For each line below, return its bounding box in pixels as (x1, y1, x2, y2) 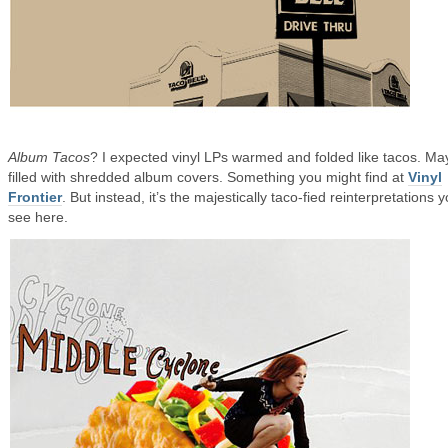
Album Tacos (8, 149, 90, 165)
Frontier (8, 189, 62, 205)
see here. (8, 209, 68, 225)
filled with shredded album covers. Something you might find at (8, 169, 408, 185)
